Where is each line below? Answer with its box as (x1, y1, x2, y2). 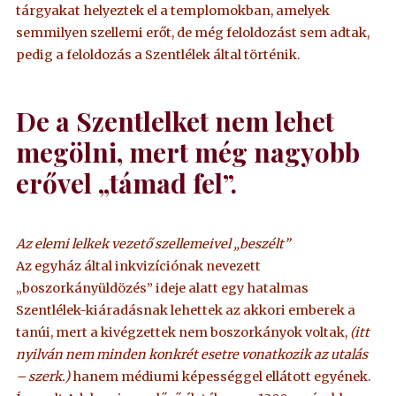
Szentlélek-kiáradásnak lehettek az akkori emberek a (16, 301, 356, 318)
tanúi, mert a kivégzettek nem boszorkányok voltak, (16, 324, 351, 340)
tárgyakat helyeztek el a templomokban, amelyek (16, 2, 331, 19)
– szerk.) (16, 368, 71, 385)
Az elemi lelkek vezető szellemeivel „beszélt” (16, 235, 291, 252)
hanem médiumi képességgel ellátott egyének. (70, 368, 372, 385)
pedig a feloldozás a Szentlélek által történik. (16, 46, 301, 63)
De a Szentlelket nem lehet (16, 103, 335, 138)
